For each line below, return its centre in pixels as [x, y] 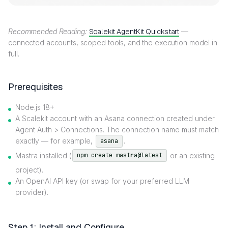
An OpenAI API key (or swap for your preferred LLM [102, 181]
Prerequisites [35, 87]
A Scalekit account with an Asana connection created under [115, 118]
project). [29, 170]
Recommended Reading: [48, 31]
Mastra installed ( [43, 155]
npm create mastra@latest [120, 155]
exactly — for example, [55, 140]
